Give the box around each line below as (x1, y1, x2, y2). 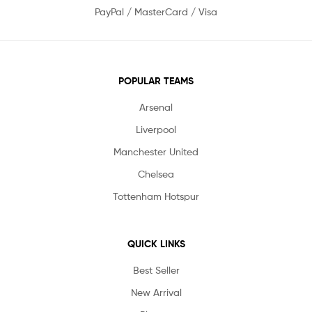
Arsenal (139, 100, 173, 113)
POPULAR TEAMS (118, 74, 194, 87)
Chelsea (138, 167, 174, 180)
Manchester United (114, 145, 198, 157)
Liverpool (136, 123, 176, 135)
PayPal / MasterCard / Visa (95, 5, 217, 17)
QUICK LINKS (127, 237, 185, 250)
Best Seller (132, 263, 180, 276)
